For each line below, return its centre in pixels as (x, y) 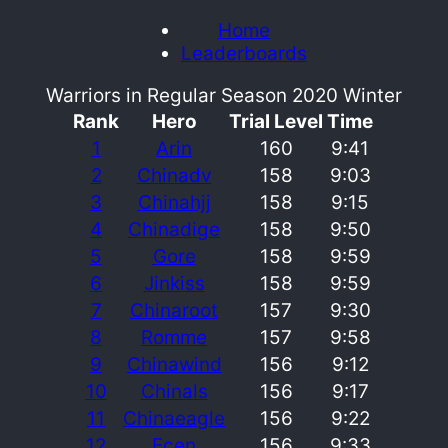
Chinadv (174, 175)
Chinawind (174, 364)
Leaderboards (244, 53)
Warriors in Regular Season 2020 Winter (224, 95)
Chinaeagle (174, 418)
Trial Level (276, 121)
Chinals (174, 391)
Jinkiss (174, 283)
